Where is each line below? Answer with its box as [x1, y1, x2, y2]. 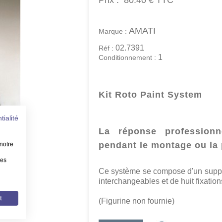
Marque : [99, 27, 129, 35]
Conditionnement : [99, 54, 158, 61]
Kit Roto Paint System [99, 90, 202, 100]
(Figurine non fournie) [99, 197, 174, 205]
